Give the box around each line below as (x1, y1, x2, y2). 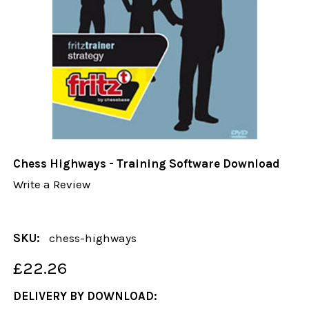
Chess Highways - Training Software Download (13, 157, 281, 171)
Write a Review (13, 177, 91, 192)
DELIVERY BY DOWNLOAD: (13, 289, 158, 303)
